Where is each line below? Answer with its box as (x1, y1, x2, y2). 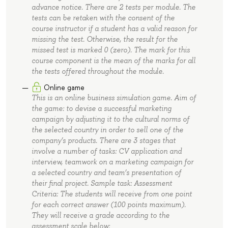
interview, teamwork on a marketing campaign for (31, 157, 193, 167)
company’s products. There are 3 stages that (31, 136, 176, 146)
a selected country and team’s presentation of (31, 168, 181, 178)
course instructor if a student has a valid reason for (31, 23, 197, 33)
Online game (43, 82, 84, 93)
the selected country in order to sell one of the (31, 125, 183, 135)
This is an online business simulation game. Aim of (31, 93, 196, 103)
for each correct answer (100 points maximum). (31, 200, 186, 210)
